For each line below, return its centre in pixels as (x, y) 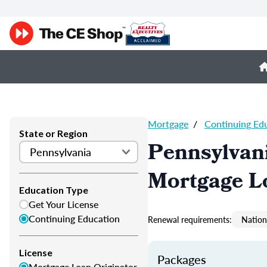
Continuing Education (74, 218)
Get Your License (63, 204)
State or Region (53, 133)
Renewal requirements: (190, 219)
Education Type (54, 190)
